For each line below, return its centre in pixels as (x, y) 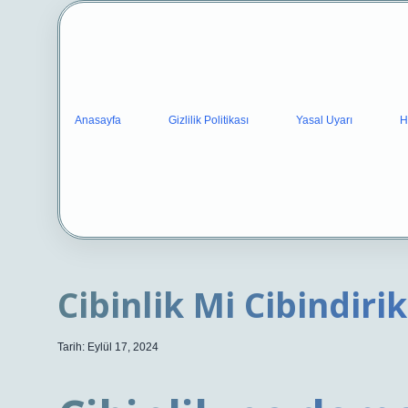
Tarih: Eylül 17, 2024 (108, 347)
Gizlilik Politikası (209, 120)
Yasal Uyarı (324, 120)
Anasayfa (98, 120)
